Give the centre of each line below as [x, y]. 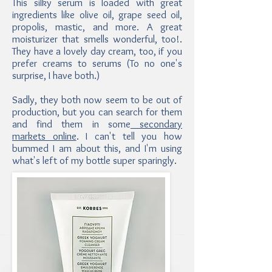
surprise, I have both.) [57, 75]
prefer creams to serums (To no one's [97, 63]
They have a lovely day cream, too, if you [97, 51]
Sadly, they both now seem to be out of [97, 100]
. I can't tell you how [129, 136]
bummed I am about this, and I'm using [97, 148]
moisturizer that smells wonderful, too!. [97, 39]
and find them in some [71, 124]
